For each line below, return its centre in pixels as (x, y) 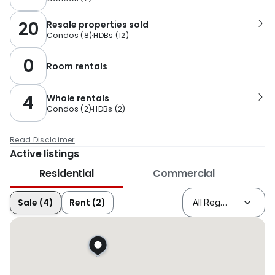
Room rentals (77, 66)
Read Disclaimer (42, 139)
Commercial (184, 173)
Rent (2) (87, 202)
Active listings (45, 153)
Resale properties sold (98, 24)
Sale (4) (36, 202)
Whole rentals (78, 98)
